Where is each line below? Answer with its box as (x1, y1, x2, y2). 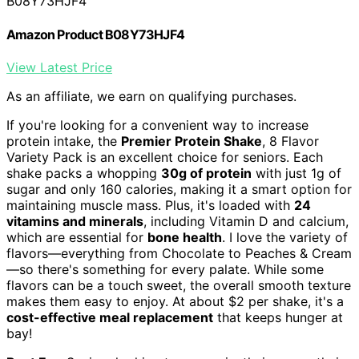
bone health (147, 228, 222, 245)
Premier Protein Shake (121, 132, 262, 149)
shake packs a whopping (6, 164, 161, 181)
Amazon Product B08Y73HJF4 (6, 26, 184, 42)
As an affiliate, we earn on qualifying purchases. (6, 87, 296, 104)
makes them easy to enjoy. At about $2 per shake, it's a (6, 292, 344, 309)
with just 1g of (252, 164, 341, 181)
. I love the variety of (222, 228, 348, 245)
